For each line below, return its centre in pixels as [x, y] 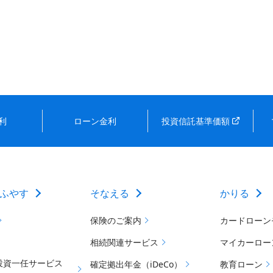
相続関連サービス [124, 242]
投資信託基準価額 [196, 121]
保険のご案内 [115, 220]
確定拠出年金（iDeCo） [136, 264]
